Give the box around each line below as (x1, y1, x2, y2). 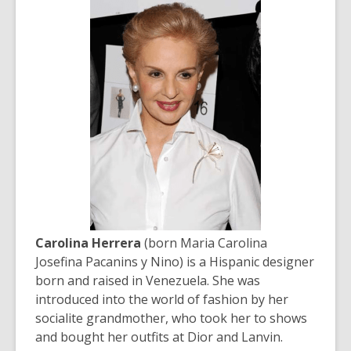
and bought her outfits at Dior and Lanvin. (35, 328, 283, 346)
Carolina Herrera (35, 234, 141, 252)
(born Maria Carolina (141, 234, 267, 252)
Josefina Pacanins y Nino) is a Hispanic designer (35, 253, 314, 271)
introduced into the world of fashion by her (35, 291, 288, 309)
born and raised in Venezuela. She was (35, 272, 260, 290)
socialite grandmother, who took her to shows (35, 309, 307, 327)
